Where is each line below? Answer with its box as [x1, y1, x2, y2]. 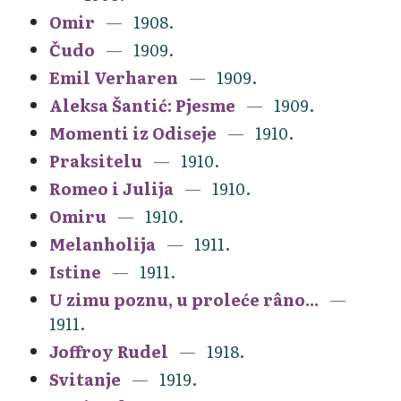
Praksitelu [49, 148, 142, 173]
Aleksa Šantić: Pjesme [49, 92, 235, 117]
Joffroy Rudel [49, 338, 168, 363]
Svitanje [49, 366, 121, 391]
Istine [49, 259, 101, 284]
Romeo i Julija [49, 175, 174, 200]
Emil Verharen [49, 64, 178, 90]
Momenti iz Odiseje [49, 120, 217, 145]
